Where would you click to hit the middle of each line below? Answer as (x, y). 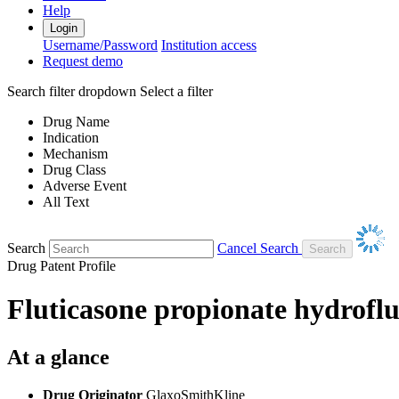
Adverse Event (85, 185)
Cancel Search (258, 248)
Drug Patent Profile (61, 265)
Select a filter (176, 91)
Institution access (209, 45)
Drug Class (74, 169)
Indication (71, 137)
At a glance (58, 357)
